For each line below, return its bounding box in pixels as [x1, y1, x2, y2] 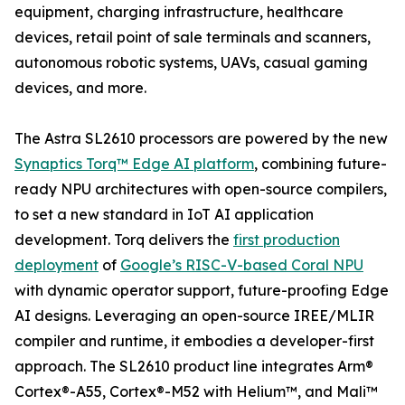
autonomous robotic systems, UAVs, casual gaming [14, 53, 368, 71]
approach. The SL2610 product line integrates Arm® [14, 357, 373, 375]
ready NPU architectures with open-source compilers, [14, 180, 387, 198]
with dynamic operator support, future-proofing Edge [14, 281, 389, 299]
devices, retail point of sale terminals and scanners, [14, 28, 371, 46]
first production [233, 231, 340, 249]
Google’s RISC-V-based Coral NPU [120, 256, 363, 274]
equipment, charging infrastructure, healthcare [14, 3, 344, 21]
